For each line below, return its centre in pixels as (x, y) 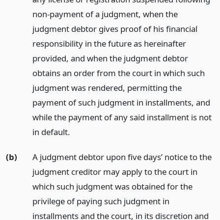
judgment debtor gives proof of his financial (115, 29)
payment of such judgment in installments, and (121, 102)
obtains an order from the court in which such (118, 73)
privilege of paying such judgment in (101, 201)
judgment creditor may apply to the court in (115, 171)
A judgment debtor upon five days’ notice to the (122, 157)
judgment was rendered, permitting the (107, 88)
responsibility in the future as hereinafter (109, 43)
